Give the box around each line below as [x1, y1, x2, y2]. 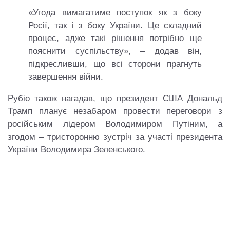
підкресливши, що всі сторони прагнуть [28, 59, 202, 69]
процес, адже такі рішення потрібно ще [28, 33, 202, 43]
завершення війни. [28, 72, 103, 82]
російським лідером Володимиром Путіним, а [8, 119, 222, 129]
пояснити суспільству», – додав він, [28, 46, 202, 56]
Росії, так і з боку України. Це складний [28, 21, 202, 30]
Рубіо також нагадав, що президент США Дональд [8, 93, 222, 103]
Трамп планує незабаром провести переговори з [8, 106, 222, 116]
